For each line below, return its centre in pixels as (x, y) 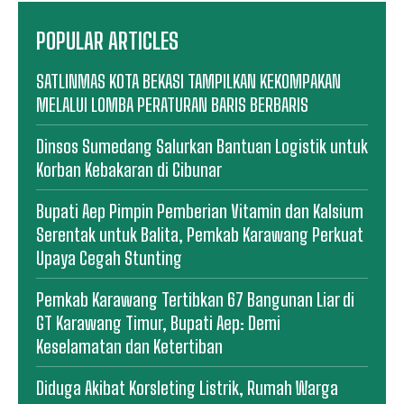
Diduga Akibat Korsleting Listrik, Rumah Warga (187, 387)
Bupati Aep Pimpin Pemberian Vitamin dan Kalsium (200, 211)
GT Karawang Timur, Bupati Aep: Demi (158, 322)
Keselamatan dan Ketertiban (129, 346)
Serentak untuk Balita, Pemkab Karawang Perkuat (200, 234)
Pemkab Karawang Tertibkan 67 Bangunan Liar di (195, 299)
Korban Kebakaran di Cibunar (129, 169)
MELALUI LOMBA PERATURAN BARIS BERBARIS (172, 104)
